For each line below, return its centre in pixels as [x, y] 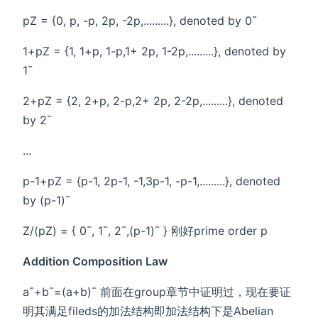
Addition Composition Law [95, 262]
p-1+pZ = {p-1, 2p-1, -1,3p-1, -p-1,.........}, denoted [152, 181]
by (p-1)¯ [46, 201]
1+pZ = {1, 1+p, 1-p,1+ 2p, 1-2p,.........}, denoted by [154, 51]
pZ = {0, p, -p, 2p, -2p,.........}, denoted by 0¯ [140, 21]
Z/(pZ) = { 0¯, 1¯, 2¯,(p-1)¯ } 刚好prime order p [145, 231]
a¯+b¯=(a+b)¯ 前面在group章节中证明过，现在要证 [157, 292]
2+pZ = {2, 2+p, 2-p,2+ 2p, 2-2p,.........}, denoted [153, 101]
